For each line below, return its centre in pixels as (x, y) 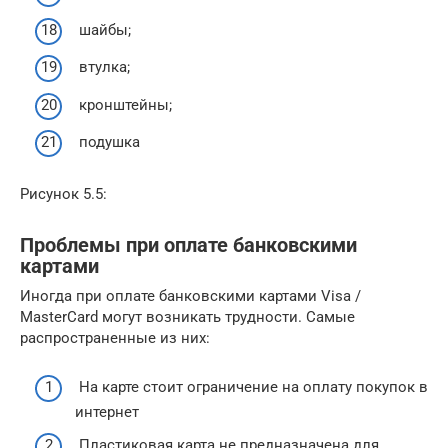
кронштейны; (123, 104)
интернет (107, 411)
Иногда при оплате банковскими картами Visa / (190, 296)
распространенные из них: (115, 338)
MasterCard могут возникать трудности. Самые (187, 317)
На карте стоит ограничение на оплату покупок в (251, 386)
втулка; (102, 67)
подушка (107, 142)
